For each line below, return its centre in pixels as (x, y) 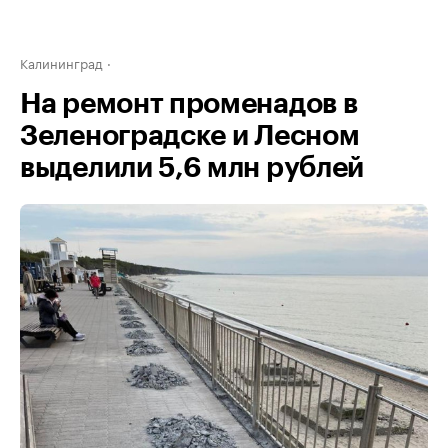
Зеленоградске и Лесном (190, 136)
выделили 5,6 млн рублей (192, 168)
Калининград (61, 62)
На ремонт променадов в (189, 104)
